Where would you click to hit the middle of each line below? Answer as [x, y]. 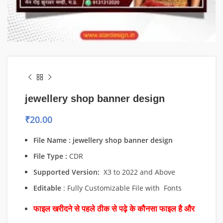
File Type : [50, 156]
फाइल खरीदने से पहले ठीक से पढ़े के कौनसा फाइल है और [115, 209]
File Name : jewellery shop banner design [103, 140]
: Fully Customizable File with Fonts [121, 188]
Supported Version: [66, 172]
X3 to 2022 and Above [137, 172]
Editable [47, 188]
